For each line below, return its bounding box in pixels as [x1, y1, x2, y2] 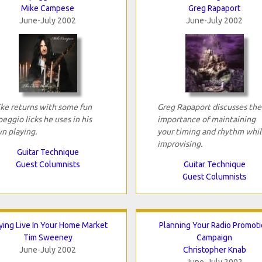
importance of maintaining [157, 114, 256, 124]
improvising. [157, 139, 202, 149]
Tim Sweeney [23, 232, 73, 242]
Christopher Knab [182, 244, 246, 254]
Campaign [196, 232, 232, 242]
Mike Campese [21, 3, 74, 13]
